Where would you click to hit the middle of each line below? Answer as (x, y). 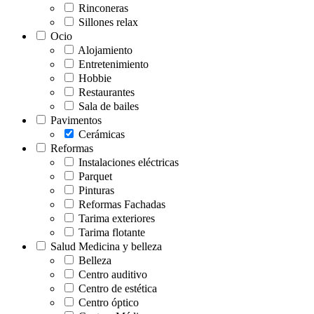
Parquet (94, 176)
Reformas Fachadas (121, 204)
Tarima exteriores (115, 218)
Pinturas (95, 190)
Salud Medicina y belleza (105, 246)
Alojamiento (104, 50)
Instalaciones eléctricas (127, 162)
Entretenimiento (112, 64)
